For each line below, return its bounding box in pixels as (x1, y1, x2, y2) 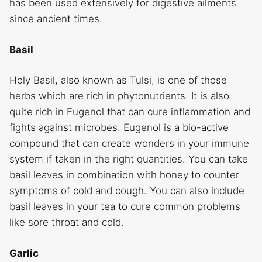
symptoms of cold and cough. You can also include (9, 185, 244, 197)
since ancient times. (9, 13, 102, 25)
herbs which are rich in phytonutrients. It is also (9, 90, 229, 102)
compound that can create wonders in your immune (9, 137, 249, 150)
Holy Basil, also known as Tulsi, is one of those (9, 74, 227, 87)
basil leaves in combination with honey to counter (9, 169, 239, 181)
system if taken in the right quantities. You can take (9, 153, 248, 166)
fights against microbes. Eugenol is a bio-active (9, 122, 229, 134)
